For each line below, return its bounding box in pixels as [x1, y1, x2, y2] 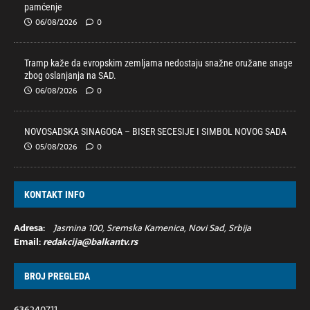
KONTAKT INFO [24, 189, 84, 200]
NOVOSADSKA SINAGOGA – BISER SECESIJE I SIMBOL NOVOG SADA [24, 126, 286, 137]
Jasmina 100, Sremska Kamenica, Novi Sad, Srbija [53, 221, 251, 235]
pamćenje [24, 1, 62, 12]
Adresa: [14, 221, 45, 235]
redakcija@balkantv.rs [43, 235, 138, 249]
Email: [14, 235, 43, 249]
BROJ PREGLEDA [24, 271, 90, 282]
